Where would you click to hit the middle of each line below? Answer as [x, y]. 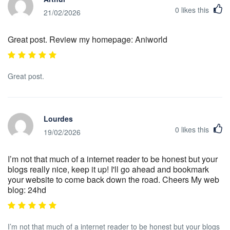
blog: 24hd [27, 189]
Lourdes [58, 119]
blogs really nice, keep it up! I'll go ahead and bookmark [108, 169]
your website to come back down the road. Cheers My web [113, 179]
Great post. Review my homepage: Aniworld [88, 39]
